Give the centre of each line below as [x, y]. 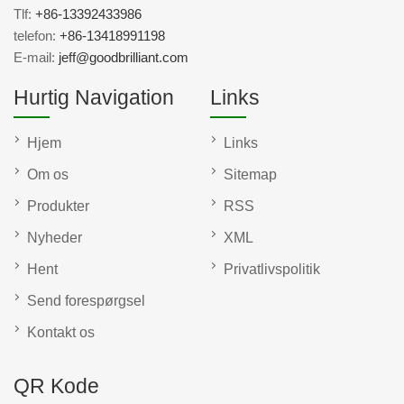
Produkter [58, 207]
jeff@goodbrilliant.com [124, 58]
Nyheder [55, 238]
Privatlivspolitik [272, 270]
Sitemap [250, 175]
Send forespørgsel [86, 301]
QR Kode [56, 386]
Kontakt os [61, 333]
